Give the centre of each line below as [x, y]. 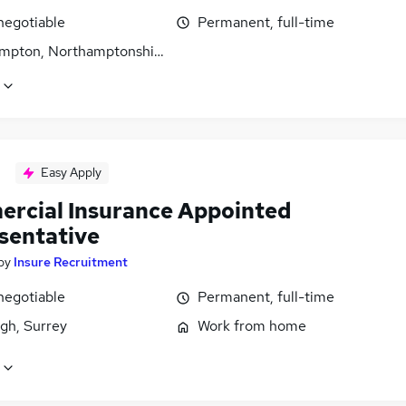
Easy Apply [71, 173]
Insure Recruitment [71, 262]
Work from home [252, 326]
